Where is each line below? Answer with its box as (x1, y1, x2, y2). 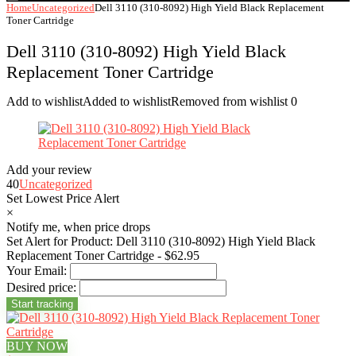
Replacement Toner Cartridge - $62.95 (6, 249, 199, 262)
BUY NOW (6, 339, 68, 353)
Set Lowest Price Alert (6, 192, 119, 205)
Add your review (6, 163, 92, 176)
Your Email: (6, 264, 67, 277)
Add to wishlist (6, 95, 83, 108)
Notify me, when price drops (6, 220, 150, 234)
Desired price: (6, 281, 76, 294)
